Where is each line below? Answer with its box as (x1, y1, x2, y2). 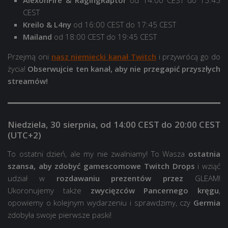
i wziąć (194, 160, 221, 171)
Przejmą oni (8, 51, 51, 62)
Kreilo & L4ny (23, 19, 71, 30)
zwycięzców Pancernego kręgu (90, 185, 219, 195)
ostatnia (188, 148, 220, 159)
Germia (193, 197, 220, 208)
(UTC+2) (8, 129, 41, 141)
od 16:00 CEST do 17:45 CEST (71, 19, 176, 30)
